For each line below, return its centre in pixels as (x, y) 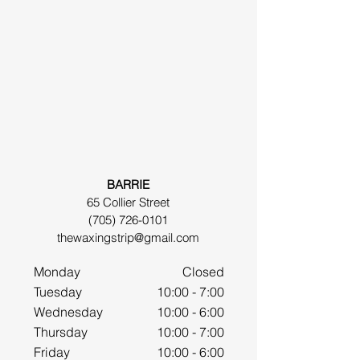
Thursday (67, 332)
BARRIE (128, 184)
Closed (203, 272)
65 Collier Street (128, 202)
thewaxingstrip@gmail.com (128, 237)
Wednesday (70, 312)
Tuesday (61, 292)
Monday (62, 272)
